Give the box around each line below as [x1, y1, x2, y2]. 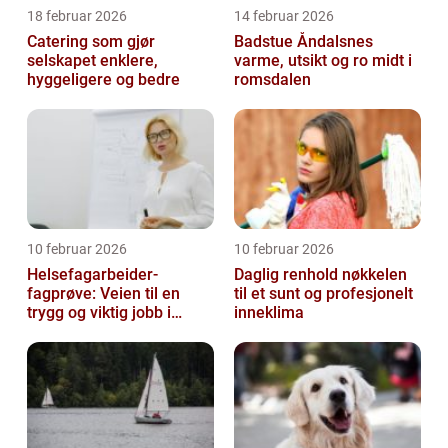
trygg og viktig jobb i [27, 302, 171, 322]
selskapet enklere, [27, 50, 158, 70]
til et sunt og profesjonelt [234, 283, 413, 303]
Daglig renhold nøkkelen [234, 264, 342, 284]
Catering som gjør [27, 31, 155, 51]
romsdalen [234, 69, 311, 89]
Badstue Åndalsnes [234, 31, 373, 51]
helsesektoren [27, 321, 129, 341]
